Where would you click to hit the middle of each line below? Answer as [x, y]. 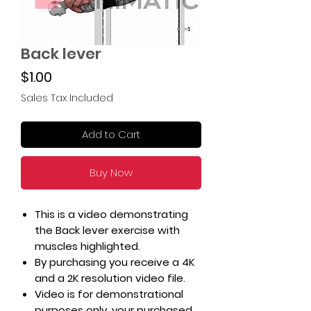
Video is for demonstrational [109, 294]
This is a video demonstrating [111, 214]
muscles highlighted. [89, 246]
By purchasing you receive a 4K [115, 262]
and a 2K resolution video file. [111, 278]
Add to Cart [111, 134]
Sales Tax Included [67, 98]
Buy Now [111, 173]
